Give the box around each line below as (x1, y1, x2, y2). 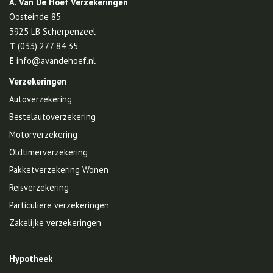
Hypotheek (9, 253, 52, 265)
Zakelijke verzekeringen (9, 217, 101, 229)
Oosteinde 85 (9, 11, 61, 23)
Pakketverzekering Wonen (9, 164, 108, 176)
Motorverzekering (9, 129, 77, 141)
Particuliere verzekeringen (9, 199, 109, 211)
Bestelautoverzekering (9, 111, 96, 123)
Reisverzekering (9, 182, 69, 194)
